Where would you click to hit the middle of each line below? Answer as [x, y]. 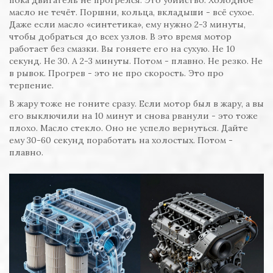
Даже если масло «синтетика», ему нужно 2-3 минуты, [127, 25]
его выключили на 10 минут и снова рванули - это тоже [133, 116]
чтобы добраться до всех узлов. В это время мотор [120, 37]
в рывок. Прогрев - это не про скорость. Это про [116, 73]
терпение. [31, 86]
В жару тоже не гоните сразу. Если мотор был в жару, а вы [136, 104]
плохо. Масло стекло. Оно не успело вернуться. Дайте [129, 128]
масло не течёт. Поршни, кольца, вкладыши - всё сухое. [132, 12]
